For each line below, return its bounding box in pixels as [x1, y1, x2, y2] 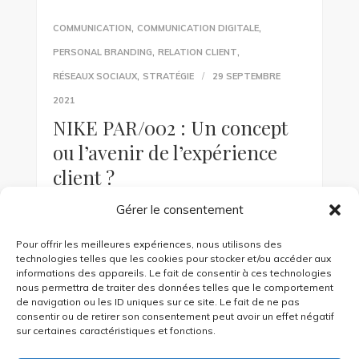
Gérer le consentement [115, 202, 244, 217]
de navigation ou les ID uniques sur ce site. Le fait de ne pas [16, 296, 300, 308]
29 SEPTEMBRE [212, 71, 280, 83]
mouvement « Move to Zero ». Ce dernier [52, 245, 269, 260]
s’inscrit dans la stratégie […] [52, 265, 203, 280]
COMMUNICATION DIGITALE [136, 22, 259, 34]
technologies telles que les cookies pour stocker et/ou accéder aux [16, 252, 331, 264]
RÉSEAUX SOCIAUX [52, 71, 137, 83]
